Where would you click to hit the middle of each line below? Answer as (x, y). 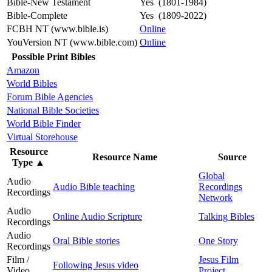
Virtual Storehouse (42, 137)
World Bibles (32, 83)
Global (212, 175)
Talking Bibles (226, 216)
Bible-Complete (37, 15)
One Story (218, 240)
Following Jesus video (96, 265)
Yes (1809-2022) (173, 15)
